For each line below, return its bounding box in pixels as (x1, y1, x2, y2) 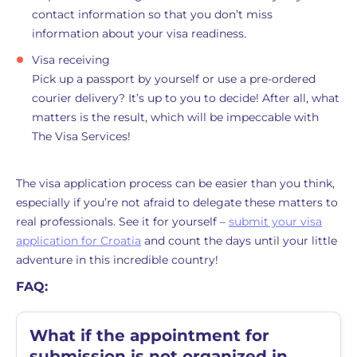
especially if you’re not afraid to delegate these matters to (16, 195, 338, 210)
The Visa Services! (32, 129, 131, 143)
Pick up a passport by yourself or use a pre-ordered (32, 72, 316, 86)
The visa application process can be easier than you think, (16, 176, 335, 190)
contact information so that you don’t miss (32, 7, 273, 22)
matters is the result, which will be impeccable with (32, 110, 319, 124)
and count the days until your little (141, 233, 337, 248)
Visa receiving (32, 53, 110, 67)
